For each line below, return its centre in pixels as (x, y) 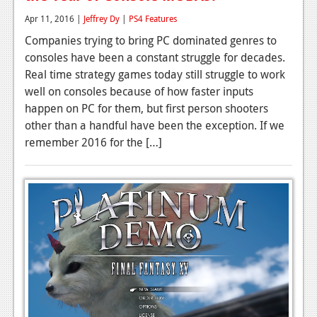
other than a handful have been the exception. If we (155, 125)
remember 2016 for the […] (93, 142)
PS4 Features (153, 18)
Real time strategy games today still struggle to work (155, 74)
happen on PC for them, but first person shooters (146, 108)
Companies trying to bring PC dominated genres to (151, 40)
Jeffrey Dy (102, 18)
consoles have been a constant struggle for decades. (155, 57)
